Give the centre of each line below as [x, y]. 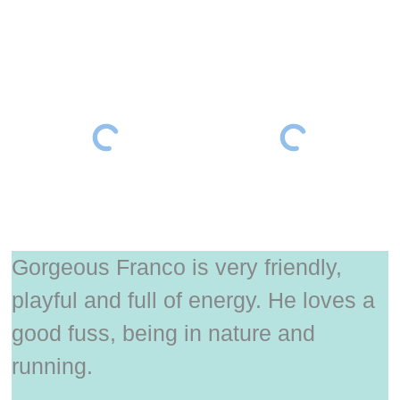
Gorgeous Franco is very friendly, [177, 267]
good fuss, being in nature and [164, 333]
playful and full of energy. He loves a [194, 300]
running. [53, 367]
